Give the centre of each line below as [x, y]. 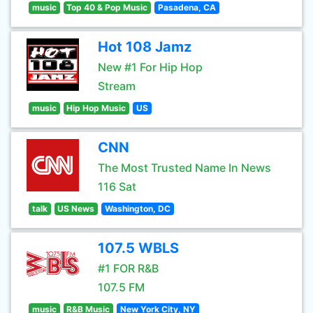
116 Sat [117, 187]
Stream [117, 86]
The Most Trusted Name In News [184, 168]
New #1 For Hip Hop [150, 67]
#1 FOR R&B [128, 268]
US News [76, 209]
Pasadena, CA [187, 7]
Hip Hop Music [96, 108]
